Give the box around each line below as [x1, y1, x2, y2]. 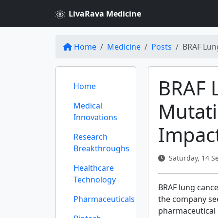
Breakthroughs [73, 143, 129, 154]
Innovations [73, 112, 117, 123]
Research [73, 131, 108, 142]
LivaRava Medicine [69, 8, 141, 19]
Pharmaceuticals [73, 194, 135, 204]
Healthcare [73, 163, 114, 173]
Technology [73, 174, 116, 185]
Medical [73, 100, 102, 111]
